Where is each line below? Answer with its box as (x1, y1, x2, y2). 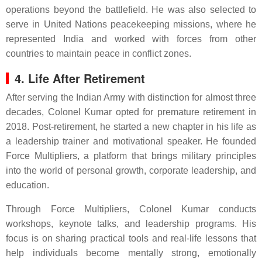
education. (6, 180, 49, 190)
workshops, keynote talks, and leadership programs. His (6, 219, 256, 229)
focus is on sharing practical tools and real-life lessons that (6, 233, 256, 243)
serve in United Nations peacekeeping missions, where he (6, 19, 256, 29)
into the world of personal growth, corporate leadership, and (6, 166, 256, 175)
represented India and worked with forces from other (6, 34, 256, 44)
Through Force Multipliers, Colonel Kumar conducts (6, 204, 256, 214)
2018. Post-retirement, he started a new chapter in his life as (6, 122, 256, 132)
